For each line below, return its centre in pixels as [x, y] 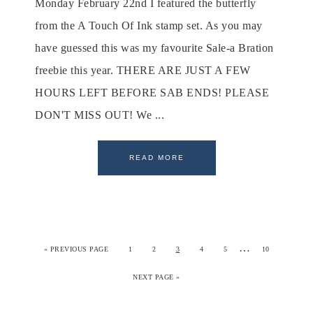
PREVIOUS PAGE [79, 249]
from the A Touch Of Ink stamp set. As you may [149, 26]
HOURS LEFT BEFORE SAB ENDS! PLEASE [152, 93]
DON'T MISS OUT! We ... [100, 115]
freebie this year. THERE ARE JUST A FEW [143, 71]
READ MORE [156, 158]
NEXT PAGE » [156, 277]
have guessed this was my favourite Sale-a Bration [154, 48]
